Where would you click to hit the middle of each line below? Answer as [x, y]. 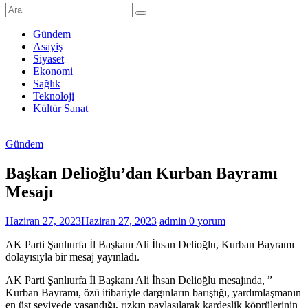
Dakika [21, 64]
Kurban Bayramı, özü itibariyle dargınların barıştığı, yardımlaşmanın [153, 292]
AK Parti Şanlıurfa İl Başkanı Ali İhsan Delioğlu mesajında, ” [139, 280]
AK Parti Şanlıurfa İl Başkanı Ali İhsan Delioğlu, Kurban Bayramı [150, 244]
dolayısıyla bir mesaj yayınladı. [73, 256]
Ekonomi [53, 71]
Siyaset [48, 59]
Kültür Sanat [60, 108]
